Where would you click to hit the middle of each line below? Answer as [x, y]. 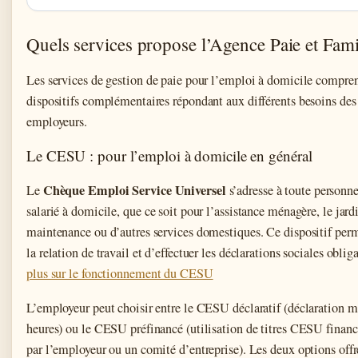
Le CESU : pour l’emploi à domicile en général [169, 155]
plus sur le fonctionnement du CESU [120, 273]
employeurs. [57, 121]
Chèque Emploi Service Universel [134, 190]
